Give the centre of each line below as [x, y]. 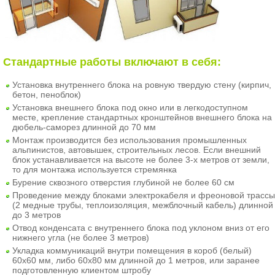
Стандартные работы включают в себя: [112, 62]
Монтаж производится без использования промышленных [130, 140]
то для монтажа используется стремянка [95, 169]
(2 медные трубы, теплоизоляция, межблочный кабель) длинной [143, 205]
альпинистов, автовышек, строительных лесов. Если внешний [137, 149]
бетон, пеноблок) [47, 94]
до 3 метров [37, 215]
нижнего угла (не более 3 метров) [81, 237]
